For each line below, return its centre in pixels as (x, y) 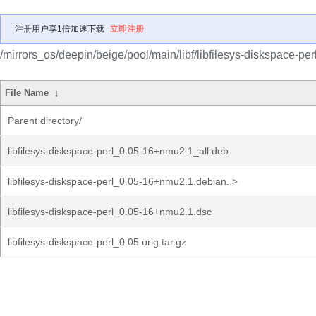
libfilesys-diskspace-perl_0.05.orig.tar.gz (97, 242)
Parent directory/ (45, 121)
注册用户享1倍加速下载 (60, 29)
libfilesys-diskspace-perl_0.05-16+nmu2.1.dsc (110, 212)
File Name (27, 93)
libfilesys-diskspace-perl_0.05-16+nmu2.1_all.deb (118, 151)
